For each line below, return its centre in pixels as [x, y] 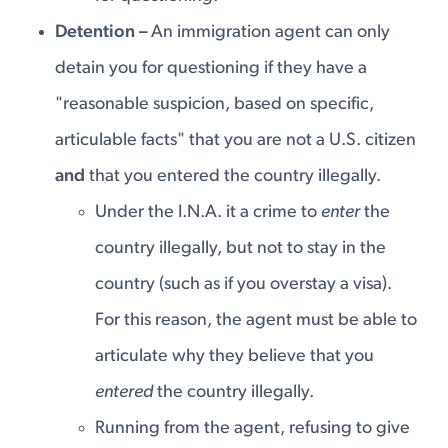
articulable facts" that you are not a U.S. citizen [236, 141]
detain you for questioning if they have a [211, 69]
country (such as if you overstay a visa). [243, 285]
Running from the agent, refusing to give [252, 429]
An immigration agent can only [269, 33]
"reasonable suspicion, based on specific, [215, 105]
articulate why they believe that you [234, 357]
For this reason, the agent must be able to [255, 321]
